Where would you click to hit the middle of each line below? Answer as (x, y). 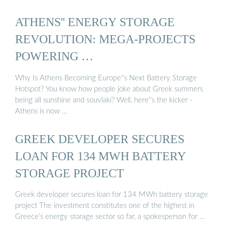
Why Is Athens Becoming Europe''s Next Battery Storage (106, 78)
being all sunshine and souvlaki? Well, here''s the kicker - (104, 100)
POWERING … (54, 56)
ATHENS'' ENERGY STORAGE (95, 22)
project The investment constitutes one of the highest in (105, 206)
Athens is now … (41, 111)
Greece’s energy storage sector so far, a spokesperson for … (110, 217)
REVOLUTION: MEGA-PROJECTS (105, 39)
